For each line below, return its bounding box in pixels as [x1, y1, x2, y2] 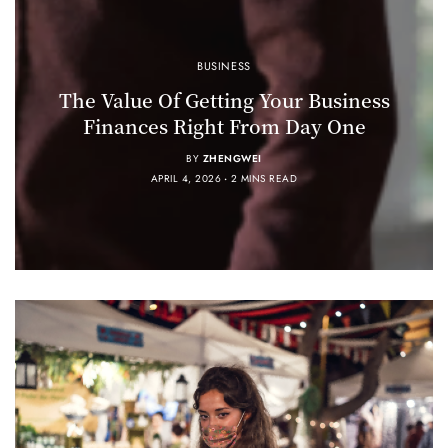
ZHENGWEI [202, 150, 262, 166]
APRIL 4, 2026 [150, 170, 222, 186]
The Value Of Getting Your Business [58, 85, 390, 113]
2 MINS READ [230, 170, 298, 186]
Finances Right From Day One [82, 111, 366, 139]
